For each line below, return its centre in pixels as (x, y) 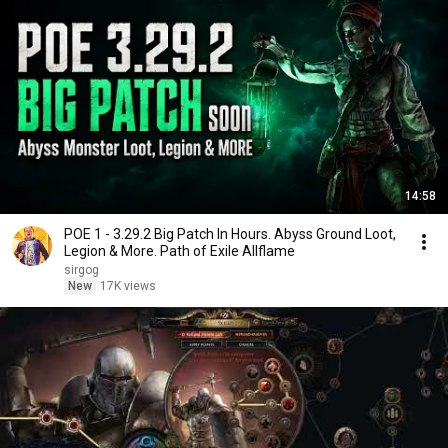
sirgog (81, 270)
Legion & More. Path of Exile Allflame (179, 251)
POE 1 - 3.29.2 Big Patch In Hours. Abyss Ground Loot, (230, 234)
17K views (128, 286)
